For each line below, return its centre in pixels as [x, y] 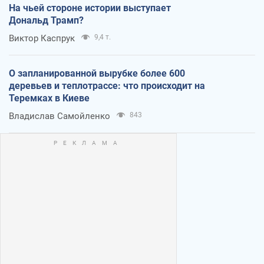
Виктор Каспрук [42, 38]
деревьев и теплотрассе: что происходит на [107, 85]
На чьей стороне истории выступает [90, 8]
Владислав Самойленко [60, 116]
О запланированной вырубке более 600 [97, 73]
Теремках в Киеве [49, 98]
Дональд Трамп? [46, 20]
